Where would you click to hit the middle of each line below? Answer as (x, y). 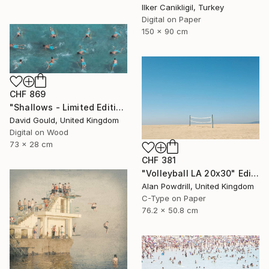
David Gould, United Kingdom (64, 120)
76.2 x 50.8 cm (170, 210)
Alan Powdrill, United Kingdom (198, 186)
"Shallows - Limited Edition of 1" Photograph (120, 107)
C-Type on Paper (174, 198)
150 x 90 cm (165, 31)
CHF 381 (159, 160)
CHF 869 (28, 94)
